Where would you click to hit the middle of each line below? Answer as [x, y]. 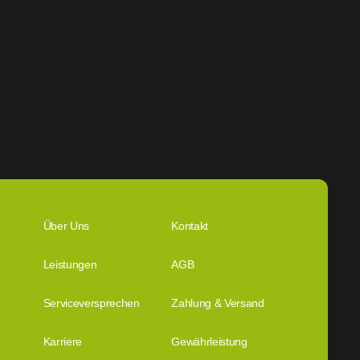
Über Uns [66, 226]
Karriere [62, 342]
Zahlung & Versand [218, 303]
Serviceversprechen [91, 303]
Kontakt [190, 226]
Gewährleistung [209, 342]
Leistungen [70, 264]
